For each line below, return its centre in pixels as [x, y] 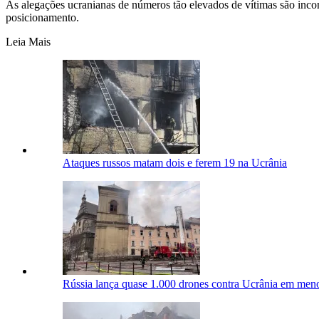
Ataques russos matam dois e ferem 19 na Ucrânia [175, 162]
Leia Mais [28, 41]
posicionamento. [42, 17]
